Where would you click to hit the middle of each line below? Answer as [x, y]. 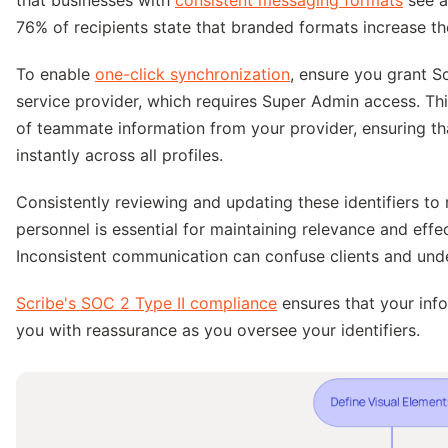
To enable [55, 73]
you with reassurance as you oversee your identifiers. [218, 329]
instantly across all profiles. [119, 154]
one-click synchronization [192, 73]
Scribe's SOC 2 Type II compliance [146, 302]
